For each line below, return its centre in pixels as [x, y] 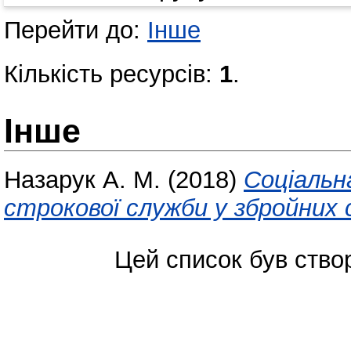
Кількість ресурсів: [112, 74]
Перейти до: [76, 31]
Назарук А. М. [82, 180]
